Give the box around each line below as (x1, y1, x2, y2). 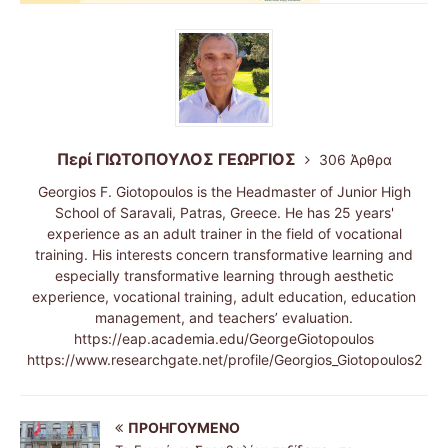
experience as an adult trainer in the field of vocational (46, 225, 402, 243)
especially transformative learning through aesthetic (54, 267, 394, 285)
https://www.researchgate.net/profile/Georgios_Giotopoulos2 (26, 351, 422, 369)
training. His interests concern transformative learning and (35, 246, 413, 264)
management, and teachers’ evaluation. (95, 309, 353, 327)
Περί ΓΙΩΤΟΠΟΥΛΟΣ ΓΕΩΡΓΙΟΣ (56, 149, 300, 170)
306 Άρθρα (318, 151, 392, 169)
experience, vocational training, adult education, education (32, 288, 416, 306)
